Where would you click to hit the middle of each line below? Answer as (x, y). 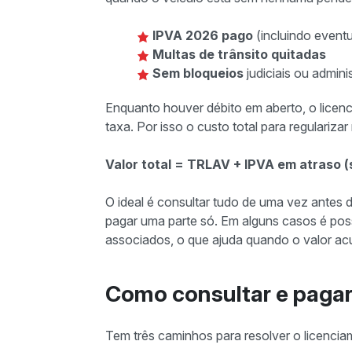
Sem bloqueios (198, 73)
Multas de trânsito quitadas (239, 54)
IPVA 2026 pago (203, 35)
